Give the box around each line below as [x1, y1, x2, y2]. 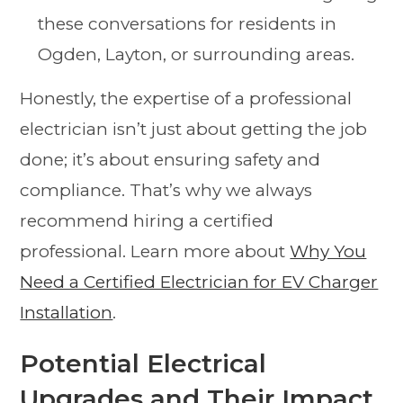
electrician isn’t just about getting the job [20, 118, 368, 139]
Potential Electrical [20, 347, 267, 379]
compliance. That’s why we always [20, 179, 313, 201]
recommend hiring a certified [20, 210, 274, 231]
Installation [20, 301, 113, 323]
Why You [290, 240, 367, 262]
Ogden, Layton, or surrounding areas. [38, 43, 355, 65]
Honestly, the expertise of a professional [20, 87, 353, 109]
